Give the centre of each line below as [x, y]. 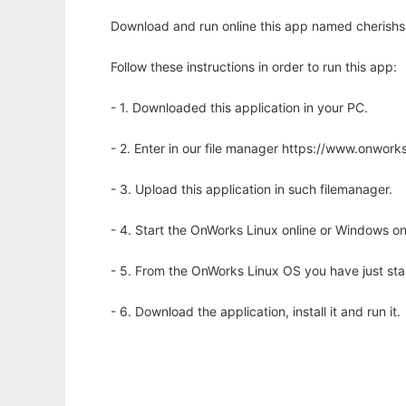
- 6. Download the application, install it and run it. [256, 312]
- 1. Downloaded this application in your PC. [239, 108]
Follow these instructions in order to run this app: [254, 67]
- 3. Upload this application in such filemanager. [251, 189]
